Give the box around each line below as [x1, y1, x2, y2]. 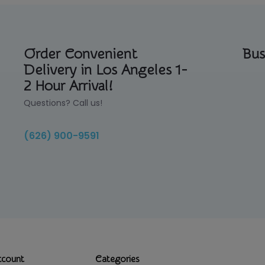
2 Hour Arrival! [24, 78, 112, 94]
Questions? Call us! [24, 97, 103, 109]
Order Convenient [24, 46, 138, 62]
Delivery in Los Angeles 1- [24, 62, 188, 78]
